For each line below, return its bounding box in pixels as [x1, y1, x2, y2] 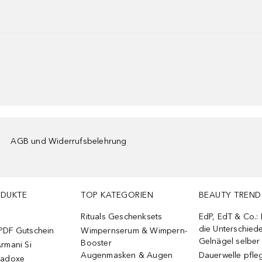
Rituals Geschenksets [81, 212, 163, 222]
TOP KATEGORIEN [81, 190, 154, 200]
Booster [81, 238, 112, 248]
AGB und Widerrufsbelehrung [11, 136, 127, 146]
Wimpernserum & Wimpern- [81, 226, 188, 236]
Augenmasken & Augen [81, 250, 173, 260]
